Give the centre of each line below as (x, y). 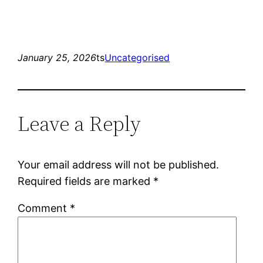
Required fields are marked (86, 181)
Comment (44, 208)
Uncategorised (137, 57)
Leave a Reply (80, 123)
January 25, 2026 (57, 57)
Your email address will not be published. (119, 164)
